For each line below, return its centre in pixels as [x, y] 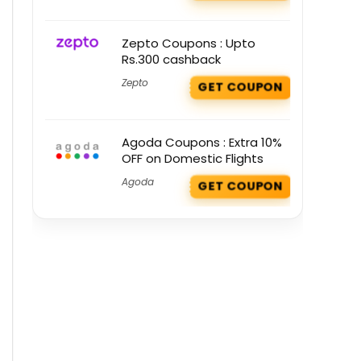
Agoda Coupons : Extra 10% [202, 143]
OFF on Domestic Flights [193, 159]
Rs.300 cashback [171, 60]
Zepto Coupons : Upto [189, 44]
